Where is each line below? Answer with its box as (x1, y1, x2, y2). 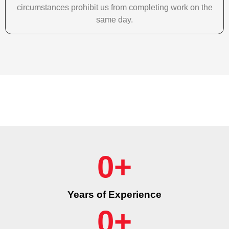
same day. (96, 15, 133, 25)
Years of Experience (67, 189, 162, 200)
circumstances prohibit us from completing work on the (16, 3, 213, 12)
